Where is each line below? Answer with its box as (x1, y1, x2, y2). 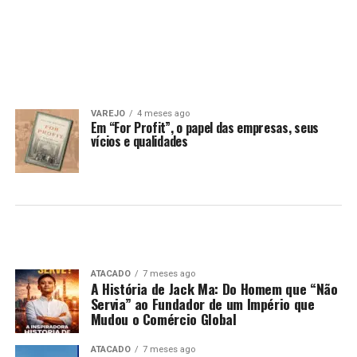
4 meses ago (136, 108, 190, 119)
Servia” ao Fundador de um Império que (90, 293, 315, 314)
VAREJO (90, 108, 125, 119)
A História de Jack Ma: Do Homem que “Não (90, 278, 338, 299)
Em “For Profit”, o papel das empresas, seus (90, 118, 319, 137)
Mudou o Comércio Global (90, 308, 237, 329)
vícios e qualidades (90, 131, 188, 151)
